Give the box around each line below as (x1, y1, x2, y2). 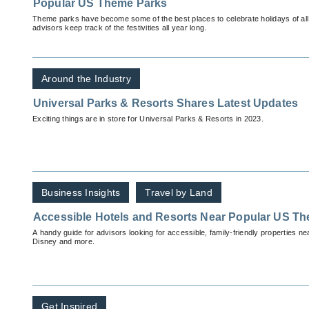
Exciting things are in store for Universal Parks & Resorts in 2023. (32, 114, 263, 123)
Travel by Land (145, 187, 212, 199)
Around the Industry (41, 73, 131, 85)
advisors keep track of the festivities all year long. (32, 23, 207, 32)
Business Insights (41, 187, 121, 199)
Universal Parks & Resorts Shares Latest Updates (33, 97, 299, 110)
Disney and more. (32, 237, 94, 246)
